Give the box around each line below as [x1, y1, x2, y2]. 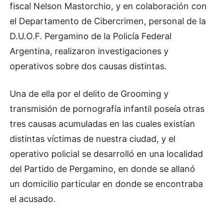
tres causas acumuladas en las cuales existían [10, 119, 195, 129]
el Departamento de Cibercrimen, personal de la [10, 16, 206, 27]
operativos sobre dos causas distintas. [10, 61, 167, 72]
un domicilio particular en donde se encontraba [10, 179, 203, 189]
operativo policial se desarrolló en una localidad [10, 149, 203, 159]
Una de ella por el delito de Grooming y [10, 89, 169, 99]
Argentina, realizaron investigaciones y [10, 46, 169, 57]
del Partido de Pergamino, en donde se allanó [10, 164, 195, 174]
